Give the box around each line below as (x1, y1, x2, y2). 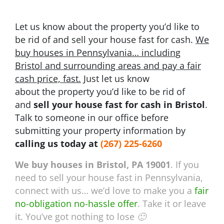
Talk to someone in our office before (15, 111, 168, 123)
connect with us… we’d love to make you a (15, 184, 194, 196)
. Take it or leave (137, 197, 206, 209)
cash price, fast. (15, 72, 81, 84)
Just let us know (81, 72, 149, 84)
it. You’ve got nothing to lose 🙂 (15, 210, 146, 222)
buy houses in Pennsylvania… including (15, 46, 180, 58)
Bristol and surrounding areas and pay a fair (15, 59, 201, 71)
